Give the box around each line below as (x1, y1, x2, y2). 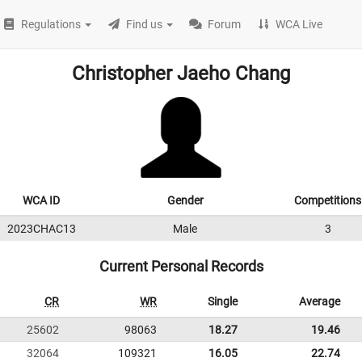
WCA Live (276, 18, 323, 31)
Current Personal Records (99, 258, 263, 275)
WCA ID (23, 194, 60, 207)
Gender (166, 194, 204, 207)
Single (208, 295, 238, 308)
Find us (126, 18, 163, 31)
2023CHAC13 (6, 222, 76, 235)
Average (299, 295, 340, 308)
